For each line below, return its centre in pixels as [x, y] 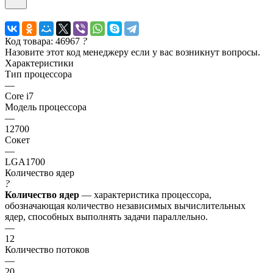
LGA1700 [25, 161]
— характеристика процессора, [145, 194]
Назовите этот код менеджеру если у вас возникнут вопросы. [133, 52]
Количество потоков [47, 249]
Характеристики [39, 63]
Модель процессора [46, 107]
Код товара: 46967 [44, 41]
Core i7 [19, 96]
